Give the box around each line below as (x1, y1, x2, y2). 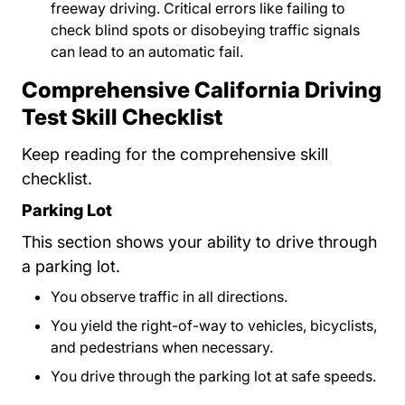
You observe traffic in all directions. (51, 287, 287, 306)
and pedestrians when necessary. (51, 338, 273, 356)
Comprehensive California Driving (22, 77, 381, 103)
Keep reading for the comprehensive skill (22, 145, 328, 164)
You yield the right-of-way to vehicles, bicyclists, (51, 316, 377, 334)
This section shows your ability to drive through (22, 232, 377, 251)
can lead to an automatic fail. (51, 42, 243, 61)
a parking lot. (22, 257, 120, 276)
